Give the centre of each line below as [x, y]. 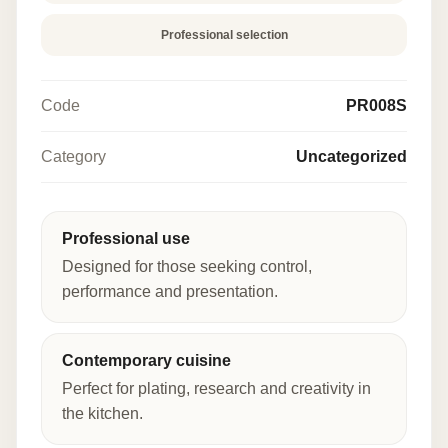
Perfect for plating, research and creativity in [216, 388]
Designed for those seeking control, [187, 266]
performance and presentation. [170, 291]
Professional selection [224, 34]
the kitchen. [102, 413]
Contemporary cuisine [146, 360]
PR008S [376, 105]
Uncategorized [351, 156]
